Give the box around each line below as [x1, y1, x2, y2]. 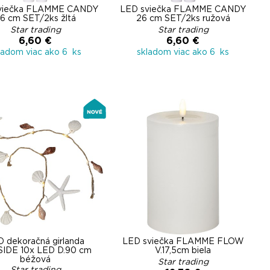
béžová [20, 256, 51, 264]
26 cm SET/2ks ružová [136, 14, 230, 23]
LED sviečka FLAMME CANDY [120, 5, 246, 14]
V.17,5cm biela [155, 246, 211, 255]
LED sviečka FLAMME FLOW [122, 237, 244, 246]
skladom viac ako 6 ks [137, 48, 229, 57]
